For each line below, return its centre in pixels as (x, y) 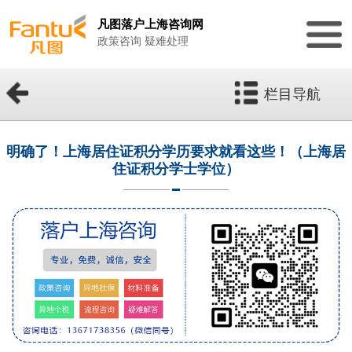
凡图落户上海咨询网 (150, 24)
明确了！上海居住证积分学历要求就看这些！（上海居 (176, 152)
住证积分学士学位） (176, 169)
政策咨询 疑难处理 (143, 42)
